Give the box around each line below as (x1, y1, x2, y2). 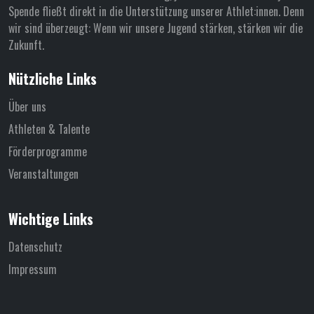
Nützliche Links (8, 67, 97, 89)
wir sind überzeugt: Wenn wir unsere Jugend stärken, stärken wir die (8, 19, 303, 36)
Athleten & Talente (8, 120, 90, 137)
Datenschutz (8, 238, 62, 255)
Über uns (8, 97, 46, 115)
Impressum (8, 260, 57, 278)
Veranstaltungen (8, 165, 78, 182)
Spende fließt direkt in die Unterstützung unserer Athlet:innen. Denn (8, 2, 304, 20)
